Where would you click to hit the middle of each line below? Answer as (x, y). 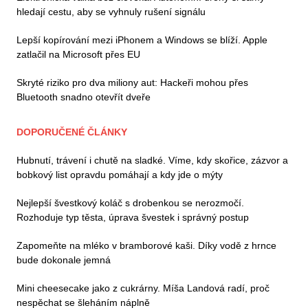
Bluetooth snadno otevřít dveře (84, 97)
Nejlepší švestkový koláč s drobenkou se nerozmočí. (130, 202)
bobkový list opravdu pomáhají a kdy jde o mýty (120, 174)
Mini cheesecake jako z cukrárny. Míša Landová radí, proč (143, 288)
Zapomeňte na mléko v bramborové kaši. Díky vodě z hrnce (146, 245)
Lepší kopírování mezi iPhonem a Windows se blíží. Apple (142, 40)
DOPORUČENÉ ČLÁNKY (72, 132)
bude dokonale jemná (64, 260)
